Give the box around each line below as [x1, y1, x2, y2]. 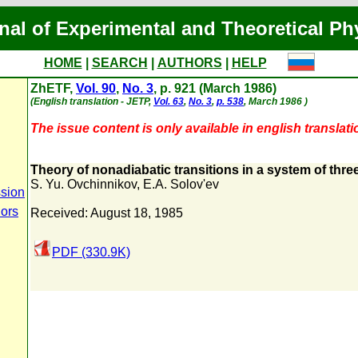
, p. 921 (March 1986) [153, 82, 276, 95]
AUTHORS [157, 56, 222, 70]
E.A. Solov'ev [143, 177, 219, 191]
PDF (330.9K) [52, 245, 130, 259]
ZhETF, [30, 82, 76, 95]
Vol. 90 [76, 82, 116, 95]
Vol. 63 [153, 96, 184, 107]
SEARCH [91, 56, 148, 70]
